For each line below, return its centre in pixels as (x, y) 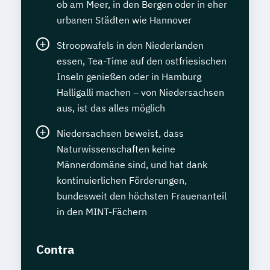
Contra (55, 250)
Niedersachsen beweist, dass (120, 133)
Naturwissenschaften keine (116, 149)
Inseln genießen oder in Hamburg (129, 77)
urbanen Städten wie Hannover (124, 20)
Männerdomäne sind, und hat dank (132, 165)
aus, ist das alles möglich (111, 108)
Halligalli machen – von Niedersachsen (140, 93)
